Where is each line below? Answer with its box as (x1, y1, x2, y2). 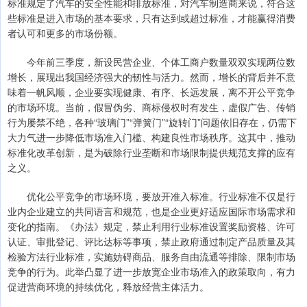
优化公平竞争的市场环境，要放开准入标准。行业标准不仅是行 (27, 189, 295, 204)
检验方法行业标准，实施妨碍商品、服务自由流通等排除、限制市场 (8, 249, 295, 264)
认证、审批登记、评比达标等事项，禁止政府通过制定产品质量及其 (8, 234, 295, 249)
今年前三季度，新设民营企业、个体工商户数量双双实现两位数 (27, 55, 295, 69)
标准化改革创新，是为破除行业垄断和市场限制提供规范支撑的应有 (8, 145, 295, 160)
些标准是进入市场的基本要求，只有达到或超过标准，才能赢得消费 (8, 11, 295, 25)
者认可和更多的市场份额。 (8, 26, 123, 40)
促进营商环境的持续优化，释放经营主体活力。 (8, 280, 209, 294)
